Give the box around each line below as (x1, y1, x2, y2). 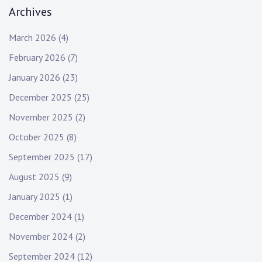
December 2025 (9, 91, 72, 104)
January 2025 (9, 191, 60, 203)
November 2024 (9, 230, 73, 243)
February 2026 (9, 51, 65, 64)
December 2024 (9, 211, 72, 223)
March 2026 (9, 32, 56, 44)
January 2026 (9, 71, 60, 84)
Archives (9, 4, 52, 20)
